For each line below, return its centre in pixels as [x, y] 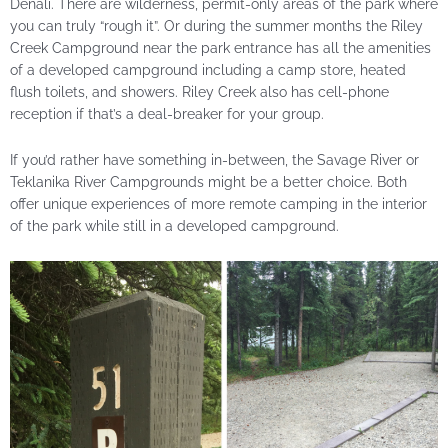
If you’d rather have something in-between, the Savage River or [214, 159]
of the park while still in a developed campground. [174, 225]
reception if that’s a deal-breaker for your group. [167, 113]
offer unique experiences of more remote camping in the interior [218, 203]
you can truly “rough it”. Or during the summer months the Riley [216, 25]
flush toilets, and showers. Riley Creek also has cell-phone [199, 91]
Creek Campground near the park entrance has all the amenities [220, 47]
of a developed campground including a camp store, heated [208, 69]
